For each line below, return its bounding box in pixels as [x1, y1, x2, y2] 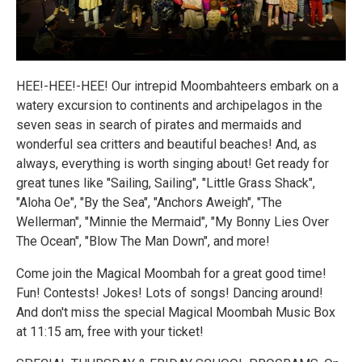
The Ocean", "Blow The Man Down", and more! [16, 234, 270, 250]
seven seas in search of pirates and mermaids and [16, 117, 301, 133]
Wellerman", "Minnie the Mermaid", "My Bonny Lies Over [16, 214, 329, 230]
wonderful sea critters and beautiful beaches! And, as [16, 137, 317, 153]
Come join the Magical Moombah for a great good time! [16, 266, 326, 282]
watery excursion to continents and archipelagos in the [16, 98, 322, 114]
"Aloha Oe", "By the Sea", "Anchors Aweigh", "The [16, 195, 282, 211]
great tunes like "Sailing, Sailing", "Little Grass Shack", [16, 175, 315, 192]
